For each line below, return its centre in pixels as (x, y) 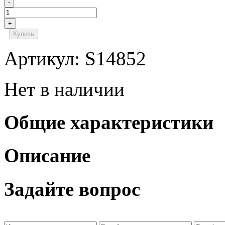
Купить (24, 34)
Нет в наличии (64, 89)
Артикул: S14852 (75, 58)
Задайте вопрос (72, 189)
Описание (47, 156)
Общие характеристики (109, 123)
